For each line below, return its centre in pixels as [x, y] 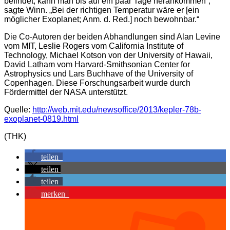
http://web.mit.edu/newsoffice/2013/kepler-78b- [117, 110]
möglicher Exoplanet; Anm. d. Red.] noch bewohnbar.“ [102, 20]
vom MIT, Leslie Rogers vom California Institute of [94, 46]
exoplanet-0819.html [41, 119]
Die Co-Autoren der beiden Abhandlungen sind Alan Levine [112, 37]
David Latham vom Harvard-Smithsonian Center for [97, 65]
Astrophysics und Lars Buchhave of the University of [99, 74]
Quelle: [18, 110]
